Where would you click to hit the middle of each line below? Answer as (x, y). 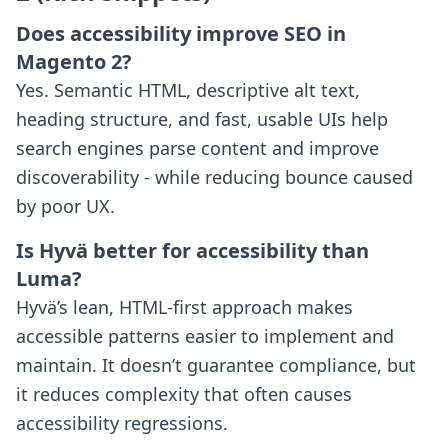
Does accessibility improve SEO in (181, 33)
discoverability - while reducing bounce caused (214, 177)
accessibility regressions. (122, 423)
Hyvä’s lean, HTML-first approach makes (184, 307)
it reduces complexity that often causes (184, 394)
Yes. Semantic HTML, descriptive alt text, (188, 90)
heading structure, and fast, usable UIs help (202, 119)
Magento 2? (74, 61)
